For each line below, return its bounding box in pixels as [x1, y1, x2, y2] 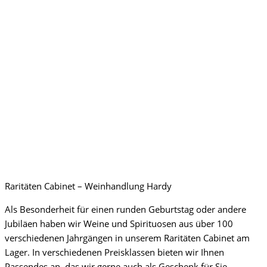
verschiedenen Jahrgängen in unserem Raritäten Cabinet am [5, 232, 250, 244]
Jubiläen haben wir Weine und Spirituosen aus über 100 [5, 218, 233, 230]
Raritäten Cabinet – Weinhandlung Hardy [5, 180, 172, 193]
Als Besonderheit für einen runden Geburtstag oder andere [5, 203, 246, 216]
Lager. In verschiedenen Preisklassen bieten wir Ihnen [5, 246, 224, 259]
